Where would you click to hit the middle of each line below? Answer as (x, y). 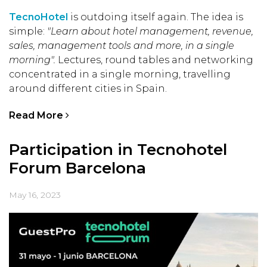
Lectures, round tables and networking (154, 60)
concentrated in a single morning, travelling (120, 74)
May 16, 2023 (35, 195)
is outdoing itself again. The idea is (157, 17)
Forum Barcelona (77, 168)
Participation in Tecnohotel (118, 149)
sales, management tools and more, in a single (122, 45)
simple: (28, 31)
